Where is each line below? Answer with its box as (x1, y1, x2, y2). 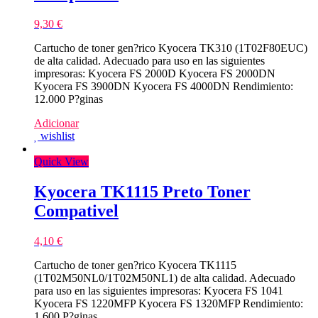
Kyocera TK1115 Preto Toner (34, 182, 251, 201)
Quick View (34, 155, 89, 168)
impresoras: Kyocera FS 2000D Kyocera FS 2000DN (34, 67, 275, 80)
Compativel (34, 201, 119, 220)
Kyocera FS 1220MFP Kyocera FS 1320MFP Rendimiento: (34, 297, 303, 309)
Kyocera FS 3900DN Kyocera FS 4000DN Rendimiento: (34, 80, 293, 93)
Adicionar (34, 117, 79, 130)
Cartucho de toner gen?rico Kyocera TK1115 (34, 258, 236, 271)
